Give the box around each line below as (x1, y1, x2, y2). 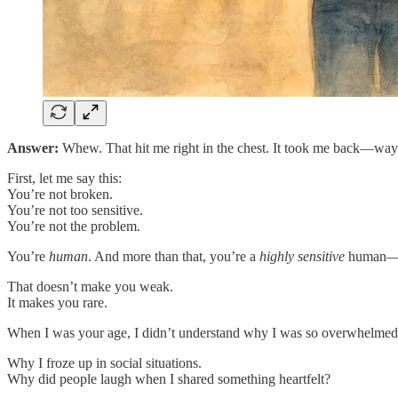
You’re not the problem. (7, 218, 140, 234)
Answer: (7, 139, 59, 155)
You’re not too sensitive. (7, 202, 143, 218)
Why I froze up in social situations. (7, 354, 202, 370)
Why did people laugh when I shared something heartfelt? (7, 370, 330, 386)
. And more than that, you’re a (88, 248, 259, 264)
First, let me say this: (7, 170, 122, 186)
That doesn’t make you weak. (7, 278, 173, 294)
